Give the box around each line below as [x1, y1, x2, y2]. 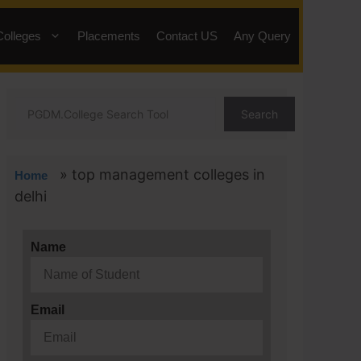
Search [241, 107, 278, 121]
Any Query [234, 29, 291, 43]
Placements [77, 29, 140, 43]
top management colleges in [72, 166, 265, 183]
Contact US [156, 29, 218, 43]
